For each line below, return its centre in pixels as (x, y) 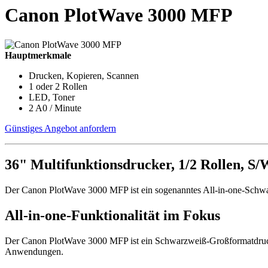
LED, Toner (52, 97)
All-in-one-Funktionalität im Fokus (112, 215)
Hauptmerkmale (38, 55)
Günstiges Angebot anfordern (60, 128)
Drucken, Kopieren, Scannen (84, 75)
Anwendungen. (34, 251)
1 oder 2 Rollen (58, 86)
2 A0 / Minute (55, 108)
